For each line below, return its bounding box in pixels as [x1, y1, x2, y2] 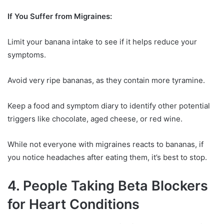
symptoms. [7, 50, 46, 60]
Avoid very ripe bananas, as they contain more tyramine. [7, 75, 205, 85]
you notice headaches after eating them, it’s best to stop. [7, 152, 207, 162]
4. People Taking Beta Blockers [7, 177, 208, 194]
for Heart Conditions [7, 196, 139, 213]
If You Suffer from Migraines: [7, 11, 112, 21]
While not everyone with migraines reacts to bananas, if [7, 139, 203, 149]
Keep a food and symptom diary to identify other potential [7, 101, 210, 111]
